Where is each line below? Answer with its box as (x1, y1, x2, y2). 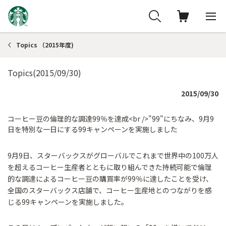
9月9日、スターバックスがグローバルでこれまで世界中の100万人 (8, 150, 218, 160)
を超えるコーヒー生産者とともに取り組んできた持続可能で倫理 (8, 162, 212, 172)
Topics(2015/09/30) (8, 67, 81, 79)
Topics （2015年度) (16, 40, 74, 49)
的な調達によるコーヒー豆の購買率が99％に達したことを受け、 (8, 174, 213, 184)
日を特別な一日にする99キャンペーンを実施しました (8, 124, 178, 134)
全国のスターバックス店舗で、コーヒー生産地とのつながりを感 (8, 185, 212, 195)
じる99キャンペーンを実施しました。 (8, 197, 128, 207)
